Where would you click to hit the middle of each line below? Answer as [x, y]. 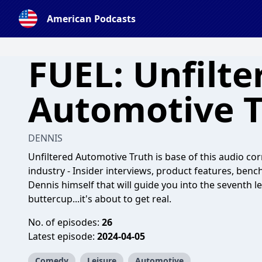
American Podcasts [91, 19]
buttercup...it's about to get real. [100, 199]
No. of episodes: [65, 222]
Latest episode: [63, 236]
